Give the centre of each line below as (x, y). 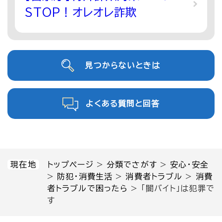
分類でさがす (132, 165)
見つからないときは (123, 66)
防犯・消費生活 (85, 177)
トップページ (70, 165)
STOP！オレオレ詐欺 (81, 12)
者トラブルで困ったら (88, 189)
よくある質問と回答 (123, 104)
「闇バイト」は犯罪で (178, 189)
